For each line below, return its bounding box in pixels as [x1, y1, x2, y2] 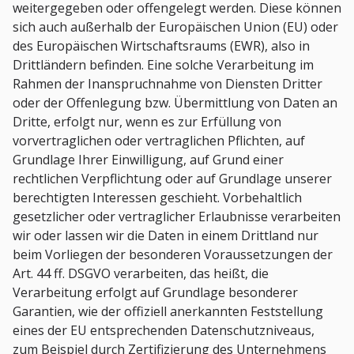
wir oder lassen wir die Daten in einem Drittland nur [13, 227, 318, 245]
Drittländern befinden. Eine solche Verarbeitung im [13, 56, 314, 74]
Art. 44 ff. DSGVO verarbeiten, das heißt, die [13, 265, 269, 283]
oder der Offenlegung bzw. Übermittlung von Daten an [13, 94, 337, 112]
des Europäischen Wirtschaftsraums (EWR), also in [13, 37, 310, 55]
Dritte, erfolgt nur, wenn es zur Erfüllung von [13, 113, 281, 131]
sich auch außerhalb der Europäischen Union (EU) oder [13, 18, 338, 36]
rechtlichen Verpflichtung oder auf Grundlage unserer [13, 170, 332, 188]
